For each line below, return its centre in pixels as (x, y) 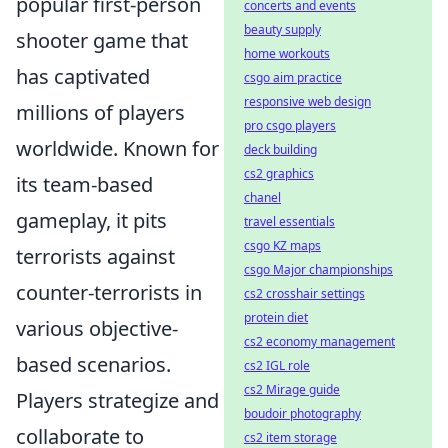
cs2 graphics (279, 173)
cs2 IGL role (277, 365)
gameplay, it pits (91, 220)
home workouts (287, 53)
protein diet (276, 317)
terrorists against (95, 256)
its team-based (84, 184)
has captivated (83, 76)
